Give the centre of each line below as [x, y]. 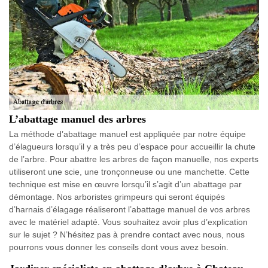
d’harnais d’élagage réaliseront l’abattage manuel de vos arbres [130, 209]
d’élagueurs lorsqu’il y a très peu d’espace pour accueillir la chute [132, 146]
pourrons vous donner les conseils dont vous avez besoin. [119, 247]
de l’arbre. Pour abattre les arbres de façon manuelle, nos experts [134, 159]
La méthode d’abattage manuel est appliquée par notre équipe [127, 134]
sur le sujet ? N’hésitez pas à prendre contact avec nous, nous [127, 234]
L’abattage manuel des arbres [77, 119]
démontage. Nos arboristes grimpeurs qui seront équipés [117, 197]
